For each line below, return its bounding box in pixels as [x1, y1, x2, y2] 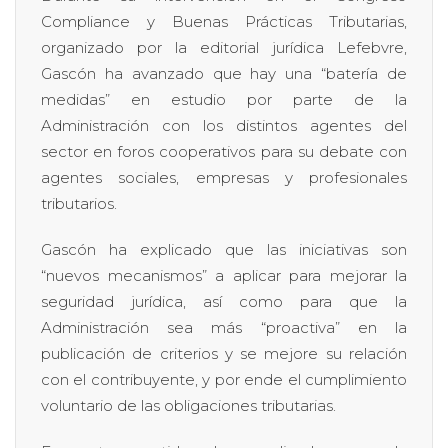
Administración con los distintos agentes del [41, 115, 407, 135]
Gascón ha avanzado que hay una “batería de [41, 63, 407, 83]
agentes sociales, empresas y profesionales [41, 167, 407, 187]
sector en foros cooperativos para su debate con [41, 141, 407, 161]
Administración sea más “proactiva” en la [41, 317, 407, 337]
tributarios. [41, 193, 117, 213]
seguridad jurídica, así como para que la [41, 291, 407, 311]
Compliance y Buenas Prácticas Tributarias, [41, 11, 407, 31]
